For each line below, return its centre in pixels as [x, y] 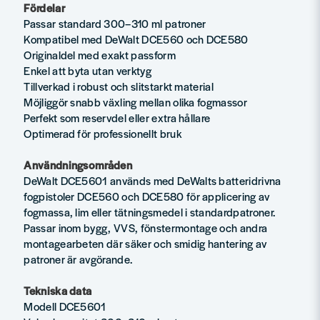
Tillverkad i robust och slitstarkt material [119, 86]
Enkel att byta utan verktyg [87, 70]
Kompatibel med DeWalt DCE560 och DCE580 [136, 39]
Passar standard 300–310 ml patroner [115, 23]
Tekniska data [58, 290]
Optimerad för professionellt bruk [102, 133]
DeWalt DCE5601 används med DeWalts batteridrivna [152, 180]
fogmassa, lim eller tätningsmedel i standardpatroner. [150, 211]
